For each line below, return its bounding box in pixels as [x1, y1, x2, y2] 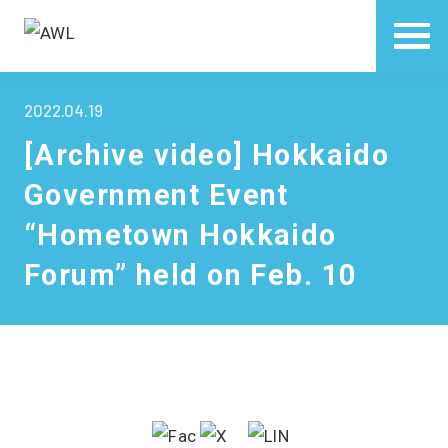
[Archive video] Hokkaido [23, 138, 390, 173]
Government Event [23, 178, 289, 213]
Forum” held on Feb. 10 [23, 258, 357, 293]
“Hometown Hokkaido [23, 218, 337, 253]
